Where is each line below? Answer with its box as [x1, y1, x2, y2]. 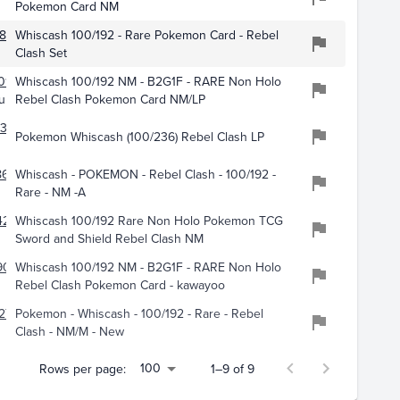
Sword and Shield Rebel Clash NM [14, 229, 204, 248]
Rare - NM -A [14, 183, 86, 202]
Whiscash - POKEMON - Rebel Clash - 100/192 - [14, 165, 276, 184]
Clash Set [14, 44, 67, 62]
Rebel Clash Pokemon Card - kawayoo [14, 276, 225, 295]
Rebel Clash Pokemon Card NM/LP [14, 90, 205, 109]
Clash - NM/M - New [14, 322, 124, 341]
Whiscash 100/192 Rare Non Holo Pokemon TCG [14, 212, 283, 230]
